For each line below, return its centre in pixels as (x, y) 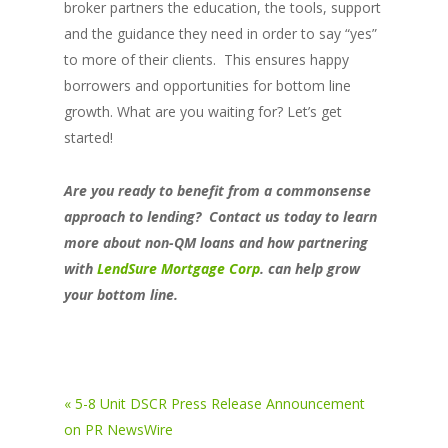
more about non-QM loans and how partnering (216, 243)
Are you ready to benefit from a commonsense (217, 191)
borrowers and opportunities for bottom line (207, 86)
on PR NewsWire (118, 430)
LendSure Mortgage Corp (178, 269)
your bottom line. (121, 295)
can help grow (314, 269)
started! (88, 138)
